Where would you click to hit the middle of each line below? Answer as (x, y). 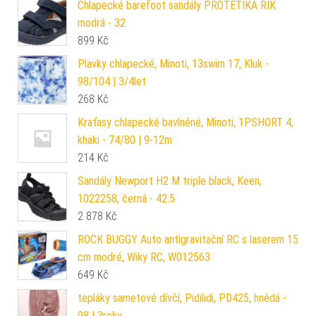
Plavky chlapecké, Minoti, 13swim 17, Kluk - (173, 63)
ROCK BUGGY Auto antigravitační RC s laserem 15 (188, 239)
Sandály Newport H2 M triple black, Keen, (170, 181)
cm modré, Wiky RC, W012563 (144, 257)
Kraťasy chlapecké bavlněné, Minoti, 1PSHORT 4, (186, 122)
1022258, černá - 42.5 (126, 198)
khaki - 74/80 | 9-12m (125, 140)
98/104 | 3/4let (112, 81)
